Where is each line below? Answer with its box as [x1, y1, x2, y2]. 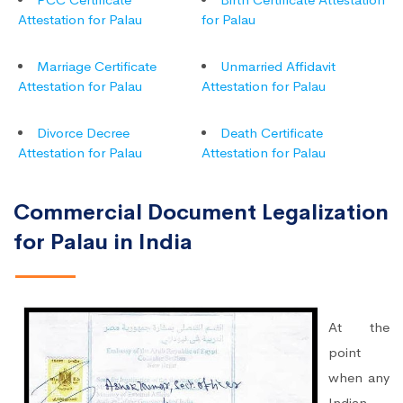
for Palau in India [13, 228, 193, 255]
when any [328, 368, 390, 386]
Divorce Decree [37, 123, 130, 141]
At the [328, 318, 390, 336]
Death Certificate [220, 123, 323, 141]
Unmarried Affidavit [220, 57, 336, 75]
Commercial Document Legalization [13, 198, 389, 226]
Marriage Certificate [37, 57, 157, 75]
